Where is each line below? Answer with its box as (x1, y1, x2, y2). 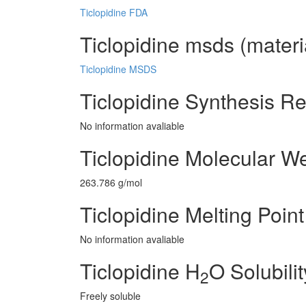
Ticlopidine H (80, 256, 200, 286)
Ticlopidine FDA (80, 5, 148, 19)
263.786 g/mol (80, 176, 142, 189)
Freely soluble (80, 289, 141, 303)
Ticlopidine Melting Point (80, 199, 304, 229)
